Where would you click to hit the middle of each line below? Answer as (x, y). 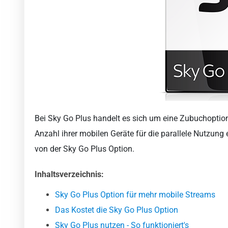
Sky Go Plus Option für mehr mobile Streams (135, 195)
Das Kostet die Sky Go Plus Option (117, 210)
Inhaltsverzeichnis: (69, 175)
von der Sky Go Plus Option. (84, 149)
